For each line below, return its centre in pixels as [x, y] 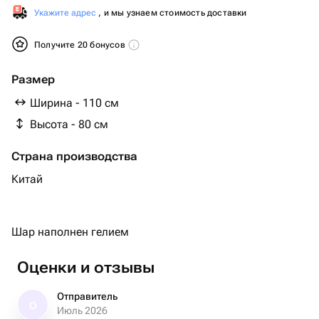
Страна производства [74, 156]
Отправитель [87, 296]
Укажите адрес [65, 13]
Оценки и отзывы [86, 267]
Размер [33, 79]
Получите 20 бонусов [81, 45]
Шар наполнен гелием [70, 232]
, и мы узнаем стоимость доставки [172, 13]
